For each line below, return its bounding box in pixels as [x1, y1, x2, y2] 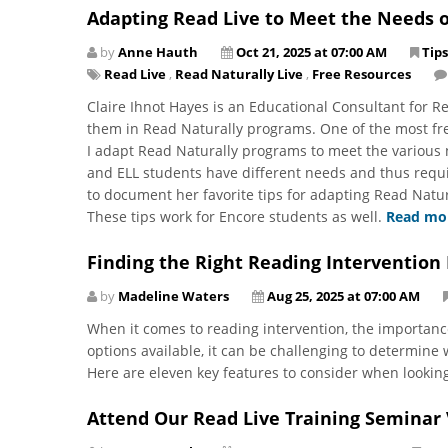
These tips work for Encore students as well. [87, 206, 386, 226]
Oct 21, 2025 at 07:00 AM [236, 42, 387, 61]
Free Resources [312, 64, 411, 83]
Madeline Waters [118, 286, 229, 305]
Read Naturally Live [175, 64, 303, 83]
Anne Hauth [118, 42, 198, 61]
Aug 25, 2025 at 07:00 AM [267, 286, 420, 305]
